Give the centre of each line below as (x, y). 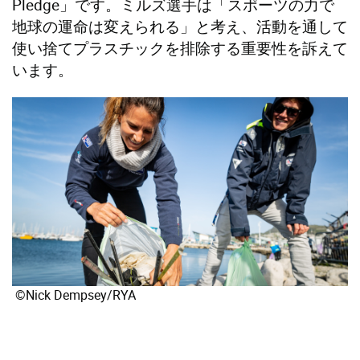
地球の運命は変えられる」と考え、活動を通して (180, 27)
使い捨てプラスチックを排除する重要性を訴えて (180, 49)
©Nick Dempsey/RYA (74, 295)
